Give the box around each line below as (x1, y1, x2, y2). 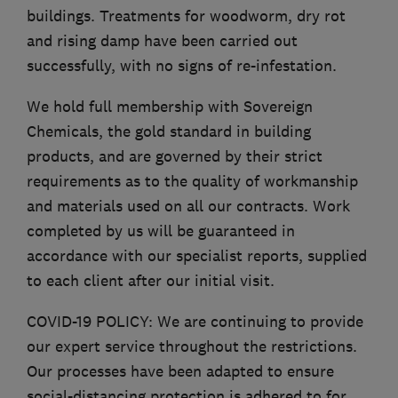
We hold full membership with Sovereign (27, 96, 313, 116)
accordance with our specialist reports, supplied (27, 245, 367, 266)
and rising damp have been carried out (27, 30, 298, 51)
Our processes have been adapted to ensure (27, 361, 334, 381)
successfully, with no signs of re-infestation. (27, 55, 337, 76)
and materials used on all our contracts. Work (27, 195, 350, 216)
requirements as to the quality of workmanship (27, 171, 358, 191)
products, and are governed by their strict (27, 146, 322, 166)
